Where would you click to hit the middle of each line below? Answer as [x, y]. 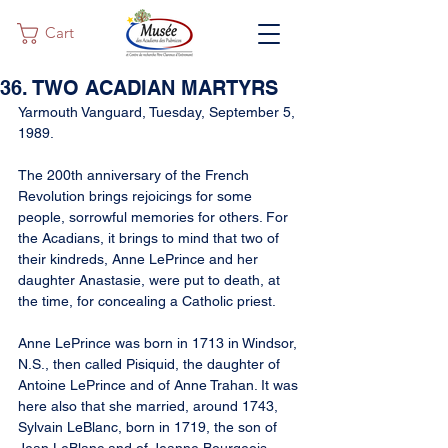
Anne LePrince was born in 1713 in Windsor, [159, 343]
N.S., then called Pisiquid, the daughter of [151, 364]
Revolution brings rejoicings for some [137, 196]
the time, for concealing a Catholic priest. [147, 301]
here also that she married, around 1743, [150, 406]
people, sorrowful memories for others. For [155, 217]
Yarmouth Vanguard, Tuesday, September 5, [158, 112]
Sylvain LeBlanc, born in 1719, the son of [149, 427]
